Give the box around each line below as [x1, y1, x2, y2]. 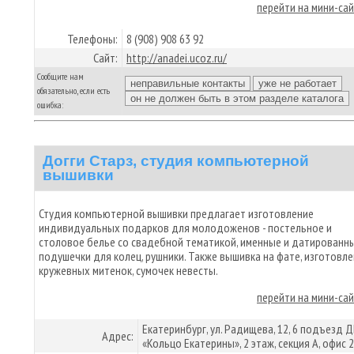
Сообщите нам [37, 70, 84, 82]
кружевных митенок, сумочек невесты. [39, 262, 218, 278]
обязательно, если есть [37, 84, 110, 96]
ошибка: [37, 98, 63, 111]
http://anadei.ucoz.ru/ [126, 49, 227, 66]
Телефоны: [67, 30, 118, 47]
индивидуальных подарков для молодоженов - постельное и [39, 220, 332, 235]
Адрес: [102, 328, 134, 344]
